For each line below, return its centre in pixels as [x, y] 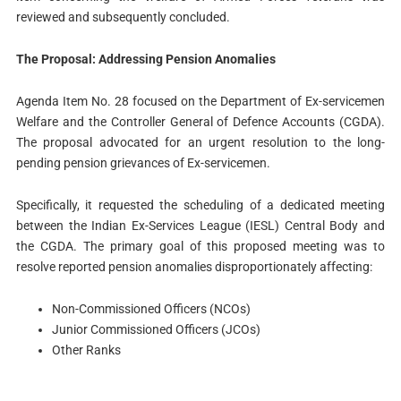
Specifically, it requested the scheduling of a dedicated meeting [200, 205]
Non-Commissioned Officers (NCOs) [151, 308]
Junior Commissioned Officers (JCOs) [156, 329]
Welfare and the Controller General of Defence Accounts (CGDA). [200, 121]
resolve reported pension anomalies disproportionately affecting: [194, 266]
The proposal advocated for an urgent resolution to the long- [200, 142]
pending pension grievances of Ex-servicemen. [143, 162]
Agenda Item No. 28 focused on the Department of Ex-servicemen [200, 101]
